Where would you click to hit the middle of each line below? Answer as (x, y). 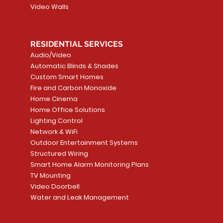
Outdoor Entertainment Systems (84, 143)
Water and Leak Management (79, 198)
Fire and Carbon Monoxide (73, 88)
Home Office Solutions (67, 110)
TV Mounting (50, 176)
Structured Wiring (59, 154)
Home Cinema (54, 99)
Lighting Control (56, 121)
